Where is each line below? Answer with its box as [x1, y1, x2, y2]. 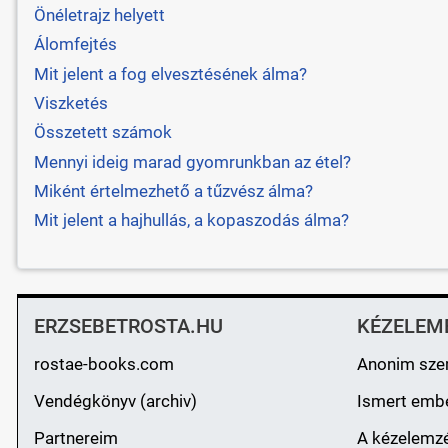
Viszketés [33, 92, 108, 113]
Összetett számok [33, 122, 172, 143]
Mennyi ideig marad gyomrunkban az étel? [33, 151, 351, 172]
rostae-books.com [33, 353, 174, 374]
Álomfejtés [33, 34, 117, 55]
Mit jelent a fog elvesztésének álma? [33, 63, 307, 84]
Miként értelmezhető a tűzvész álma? [33, 181, 313, 202]
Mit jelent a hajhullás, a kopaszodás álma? [33, 210, 349, 231]
